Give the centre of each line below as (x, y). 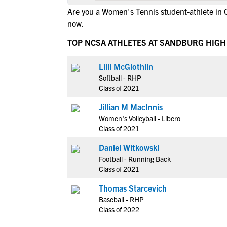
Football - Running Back (135, 159)
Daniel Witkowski (129, 147)
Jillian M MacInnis (131, 107)
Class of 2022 (119, 209)
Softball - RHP (120, 78)
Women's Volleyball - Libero (140, 118)
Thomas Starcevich (133, 188)
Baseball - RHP (121, 199)
